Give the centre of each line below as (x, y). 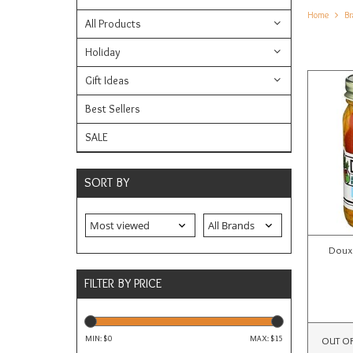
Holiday (103, 52)
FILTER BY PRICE (123, 284)
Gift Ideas (107, 81)
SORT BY (107, 183)
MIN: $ (97, 339)
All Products (113, 24)
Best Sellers (113, 109)
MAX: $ (262, 339)
